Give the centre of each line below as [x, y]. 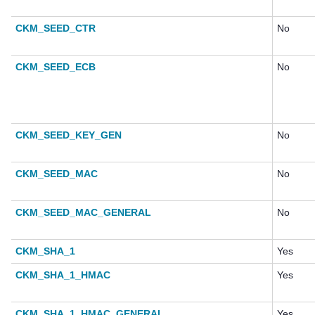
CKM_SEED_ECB [56, 67]
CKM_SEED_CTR [56, 28]
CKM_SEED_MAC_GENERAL [83, 213]
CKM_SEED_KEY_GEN [69, 135]
